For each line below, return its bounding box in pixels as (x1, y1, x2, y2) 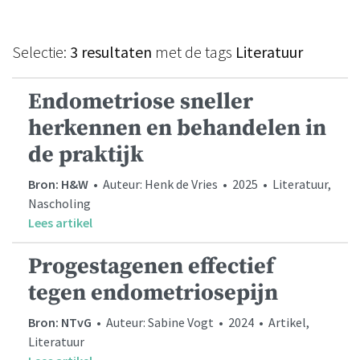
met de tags (152, 42, 235, 63)
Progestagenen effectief (28, 252, 274, 281)
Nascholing (28, 195, 91, 212)
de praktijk (28, 141, 144, 170)
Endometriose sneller (28, 88, 253, 117)
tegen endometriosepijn (28, 279, 278, 308)
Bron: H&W (28, 176, 88, 193)
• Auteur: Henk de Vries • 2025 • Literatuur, (88, 176, 331, 193)
